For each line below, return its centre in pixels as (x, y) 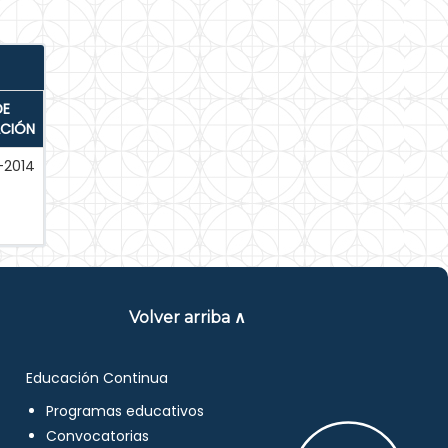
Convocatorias (98, 436)
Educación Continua (97, 378)
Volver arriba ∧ (188, 317)
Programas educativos (125, 411)
